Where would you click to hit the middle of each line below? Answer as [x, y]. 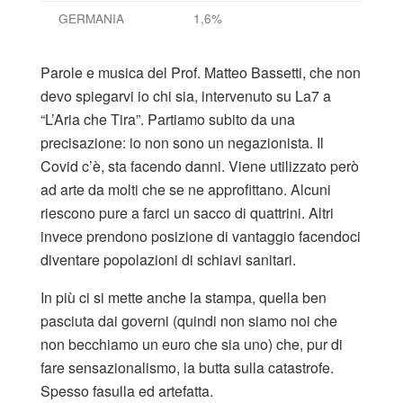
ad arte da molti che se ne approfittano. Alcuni [186, 189]
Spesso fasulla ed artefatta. [127, 390]
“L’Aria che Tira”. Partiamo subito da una [168, 119]
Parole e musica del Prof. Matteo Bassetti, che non [201, 72]
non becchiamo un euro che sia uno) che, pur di [192, 344]
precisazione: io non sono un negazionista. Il [182, 142]
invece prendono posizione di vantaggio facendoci [201, 236]
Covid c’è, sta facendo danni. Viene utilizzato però [200, 166]
